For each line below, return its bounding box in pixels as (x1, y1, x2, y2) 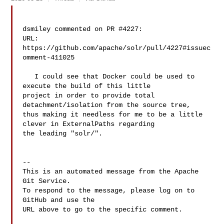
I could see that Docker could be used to (22, 72, 35, 80)
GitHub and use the (22, 196, 95, 204)
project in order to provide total (22, 91, 155, 99)
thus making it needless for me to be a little (22, 110, 203, 118)
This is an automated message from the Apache (22, 167, 199, 175)
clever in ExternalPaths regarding (22, 120, 159, 128)
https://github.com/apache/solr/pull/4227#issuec (22, 44, 211, 52)
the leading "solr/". (22, 129, 103, 137)
